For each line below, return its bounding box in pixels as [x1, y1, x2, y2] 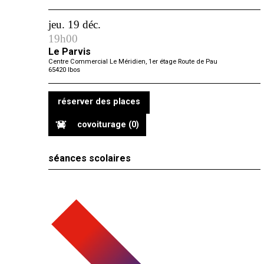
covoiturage [77, 120, 127, 130]
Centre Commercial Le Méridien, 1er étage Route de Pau [48, 58, 217, 66]
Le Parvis [48, 46, 91, 58]
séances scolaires [48, 152, 131, 164]
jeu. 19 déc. [48, 18, 101, 31]
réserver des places [58, 97, 140, 107]
